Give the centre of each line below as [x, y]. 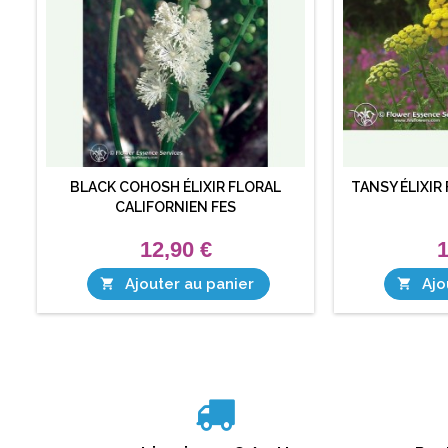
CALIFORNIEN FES [175, 206]
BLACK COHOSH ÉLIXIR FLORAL [175, 186]
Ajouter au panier [189, 283]
